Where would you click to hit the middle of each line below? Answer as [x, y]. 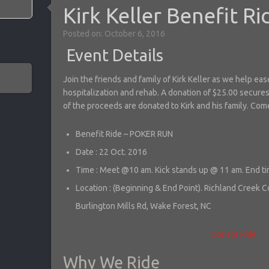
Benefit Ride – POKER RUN [124, 134]
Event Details [113, 55]
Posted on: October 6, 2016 [114, 34]
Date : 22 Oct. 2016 [111, 152]
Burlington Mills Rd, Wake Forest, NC [144, 206]
